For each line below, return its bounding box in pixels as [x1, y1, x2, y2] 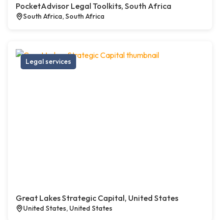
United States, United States [23, 204, 112, 213]
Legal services [26, 57, 71, 66]
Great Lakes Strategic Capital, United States [16, 193, 178, 203]
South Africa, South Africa [23, 12, 105, 21]
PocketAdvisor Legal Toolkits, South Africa [16, 1, 171, 11]
